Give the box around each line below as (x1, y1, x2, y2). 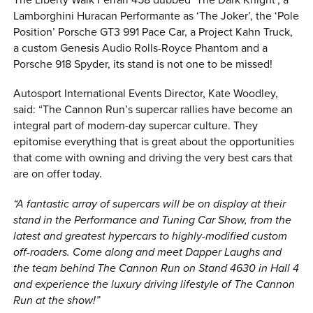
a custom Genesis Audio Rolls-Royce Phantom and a (13, 41, 268, 56)
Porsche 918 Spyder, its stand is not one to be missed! (13, 57, 273, 72)
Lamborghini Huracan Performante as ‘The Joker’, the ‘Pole (13, 9, 300, 24)
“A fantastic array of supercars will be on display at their (13, 196, 286, 211)
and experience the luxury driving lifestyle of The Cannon (13, 277, 296, 291)
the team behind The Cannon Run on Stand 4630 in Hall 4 (13, 261, 300, 275)
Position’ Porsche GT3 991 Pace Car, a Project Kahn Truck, (13, 25, 293, 40)
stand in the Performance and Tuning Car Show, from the (13, 212, 292, 227)
